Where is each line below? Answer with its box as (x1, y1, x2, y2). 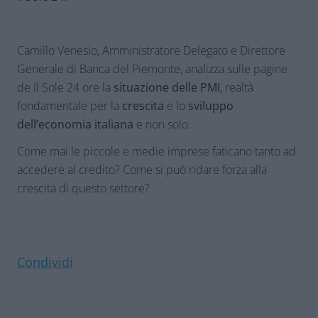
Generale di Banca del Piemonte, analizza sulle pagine (17, 61, 287, 77)
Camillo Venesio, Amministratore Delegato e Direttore (17, 43, 285, 58)
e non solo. (136, 116, 191, 132)
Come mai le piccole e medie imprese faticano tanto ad (17, 143, 296, 159)
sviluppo (188, 98, 234, 114)
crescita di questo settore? (17, 180, 150, 196)
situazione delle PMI (114, 79, 220, 95)
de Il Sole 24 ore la (17, 79, 114, 95)
